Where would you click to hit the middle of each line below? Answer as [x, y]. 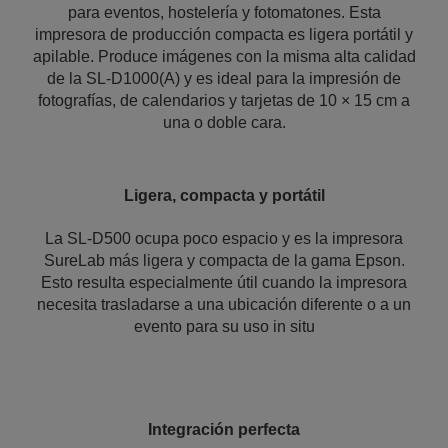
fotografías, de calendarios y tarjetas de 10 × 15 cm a [224, 100]
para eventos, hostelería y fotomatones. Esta [224, 12]
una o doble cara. [224, 122]
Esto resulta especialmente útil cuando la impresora [224, 282]
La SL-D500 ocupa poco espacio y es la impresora [224, 238]
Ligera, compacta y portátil [224, 195]
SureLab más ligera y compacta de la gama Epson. [224, 260]
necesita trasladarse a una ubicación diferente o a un [224, 304]
